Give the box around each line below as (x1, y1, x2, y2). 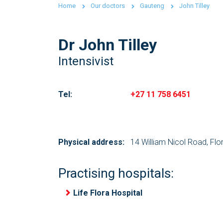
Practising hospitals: (58, 166, 174, 181)
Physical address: (58, 137, 124, 147)
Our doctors (91, 2, 125, 9)
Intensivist (58, 54, 113, 68)
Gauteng (140, 2, 164, 9)
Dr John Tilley (58, 35, 157, 54)
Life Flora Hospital (73, 188, 142, 198)
